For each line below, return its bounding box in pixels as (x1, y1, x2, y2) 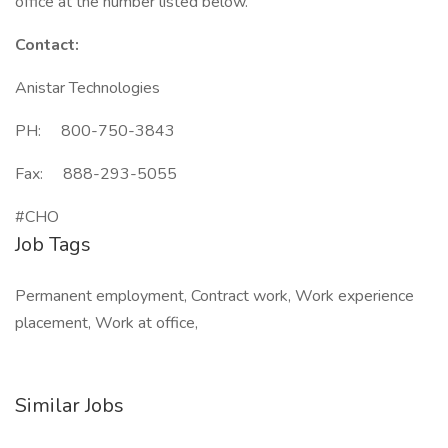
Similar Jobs (15, 392, 124, 419)
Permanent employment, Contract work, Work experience (15, 285, 414, 307)
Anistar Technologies (15, 77, 160, 99)
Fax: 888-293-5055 (15, 163, 177, 185)
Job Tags (15, 231, 91, 258)
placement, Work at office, (15, 312, 198, 334)
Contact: (15, 34, 79, 56)
